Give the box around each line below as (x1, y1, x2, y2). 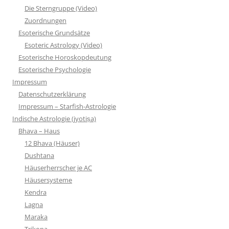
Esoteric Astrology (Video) (25, 40, 102, 50)
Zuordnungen (25, 15, 66, 25)
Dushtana (25, 150, 54, 160)
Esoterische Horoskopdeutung (18, 52, 111, 62)
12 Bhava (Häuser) (25, 138, 80, 148)
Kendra (25, 187, 47, 197)
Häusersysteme (25, 175, 72, 185)
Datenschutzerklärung (18, 89, 86, 99)
